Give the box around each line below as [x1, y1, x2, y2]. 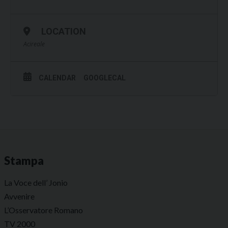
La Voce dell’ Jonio [4, 177, 68, 187]
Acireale [23, 39, 45, 48]
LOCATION [41, 25, 86, 37]
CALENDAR [39, 73, 76, 82]
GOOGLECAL [83, 73, 126, 82]
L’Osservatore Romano [4, 205, 83, 215]
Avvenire [4, 191, 35, 201]
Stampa [4, 153, 44, 167]
